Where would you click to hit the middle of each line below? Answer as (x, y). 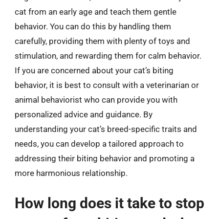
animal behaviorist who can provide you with (96, 100)
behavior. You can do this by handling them (93, 26)
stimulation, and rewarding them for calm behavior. (108, 56)
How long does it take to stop (109, 203)
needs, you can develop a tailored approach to (99, 144)
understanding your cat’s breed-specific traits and (106, 129)
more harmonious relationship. (71, 173)
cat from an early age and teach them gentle (96, 12)
